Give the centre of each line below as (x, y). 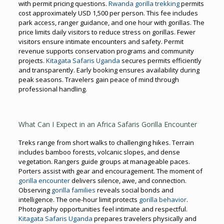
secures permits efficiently (160, 60)
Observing (34, 190)
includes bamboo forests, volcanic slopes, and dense (99, 152)
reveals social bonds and (134, 190)
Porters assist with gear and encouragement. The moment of (110, 171)
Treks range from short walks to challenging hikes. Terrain (106, 142)
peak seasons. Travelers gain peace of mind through (98, 79)
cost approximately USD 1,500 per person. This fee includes (108, 13)
